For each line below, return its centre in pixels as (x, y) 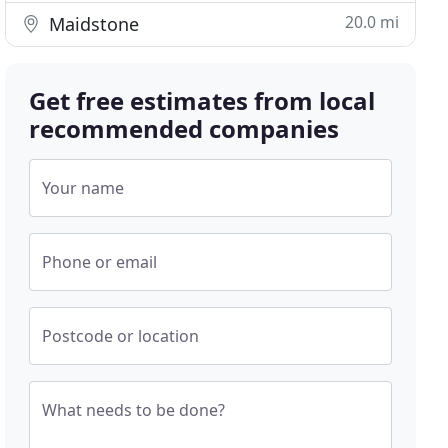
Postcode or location (121, 336)
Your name (83, 188)
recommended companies (184, 128)
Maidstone (92, 24)
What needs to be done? (134, 410)
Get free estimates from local (202, 100)
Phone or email (100, 262)
